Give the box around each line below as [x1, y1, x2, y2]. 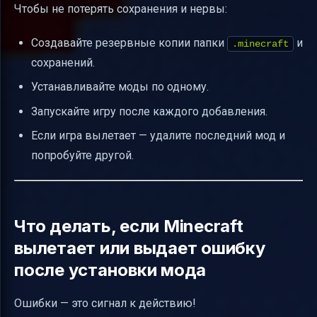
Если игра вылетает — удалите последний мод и [31, 128, 285, 142]
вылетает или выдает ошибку [14, 237, 265, 258]
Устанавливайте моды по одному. [31, 80, 209, 94]
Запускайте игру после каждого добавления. [31, 104, 267, 118]
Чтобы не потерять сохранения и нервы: [14, 1, 227, 16]
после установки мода [14, 259, 207, 280]
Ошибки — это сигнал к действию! [14, 296, 196, 310]
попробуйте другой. [31, 148, 134, 162]
